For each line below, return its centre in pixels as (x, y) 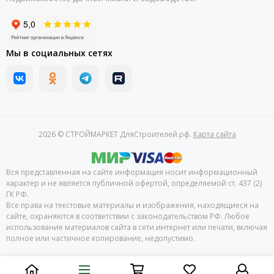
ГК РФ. (17, 194)
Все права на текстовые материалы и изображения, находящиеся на (132, 205)
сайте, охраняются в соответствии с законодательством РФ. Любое (128, 216)
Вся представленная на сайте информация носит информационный (132, 172)
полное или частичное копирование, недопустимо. (101, 238)
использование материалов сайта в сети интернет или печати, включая (137, 227)
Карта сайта (214, 134)
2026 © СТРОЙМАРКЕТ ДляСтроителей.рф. (116, 134)
